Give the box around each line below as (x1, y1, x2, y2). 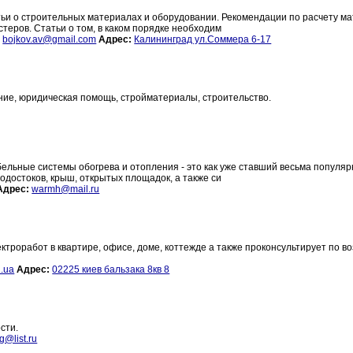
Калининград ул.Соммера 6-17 (134, 34, 272, 46)
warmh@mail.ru (32, 184, 100, 195)
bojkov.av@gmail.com (2, 34, 97, 46)
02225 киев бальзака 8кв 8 (52, 264, 170, 276)
